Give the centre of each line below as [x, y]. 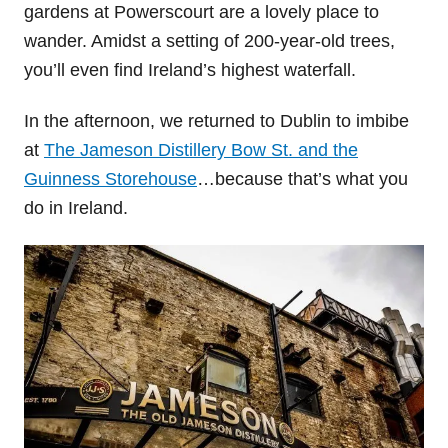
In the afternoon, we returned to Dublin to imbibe [216, 120]
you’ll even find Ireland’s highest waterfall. [190, 69]
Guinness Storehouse [110, 178]
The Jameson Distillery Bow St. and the [201, 149]
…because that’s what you [302, 178]
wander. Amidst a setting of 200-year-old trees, [209, 40]
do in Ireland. [76, 207]
